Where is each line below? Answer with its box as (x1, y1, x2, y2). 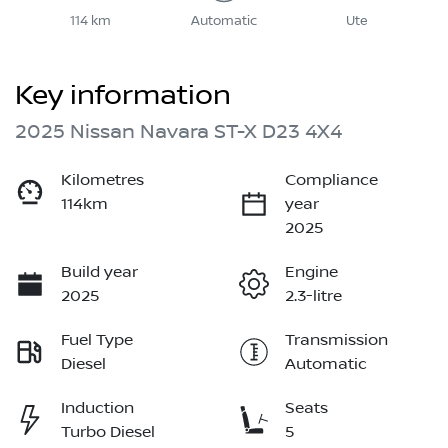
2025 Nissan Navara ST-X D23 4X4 (15, 120, 342, 145)
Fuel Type (61, 331, 133, 350)
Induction (61, 399, 134, 418)
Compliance (285, 171, 378, 190)
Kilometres (61, 171, 144, 190)
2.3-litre (285, 287, 342, 306)
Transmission (285, 331, 388, 350)
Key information (15, 79, 231, 113)
